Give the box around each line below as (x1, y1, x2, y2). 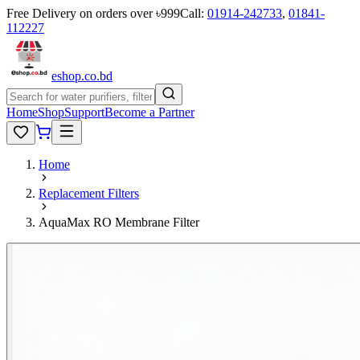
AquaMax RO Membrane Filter (39, 215, 199, 229)
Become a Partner (104, 105, 194, 119)
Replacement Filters (39, 186, 139, 200)
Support (64, 105, 104, 119)
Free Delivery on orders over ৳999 (6, 6, 180, 20)
